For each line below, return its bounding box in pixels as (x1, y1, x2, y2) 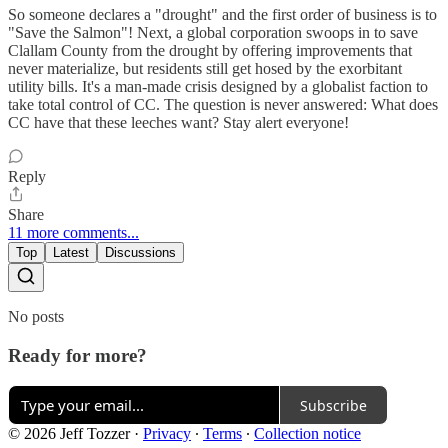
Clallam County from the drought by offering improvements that (8, 42, 412, 60)
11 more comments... (8, 224, 139, 242)
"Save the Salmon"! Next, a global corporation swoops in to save (8, 24, 418, 42)
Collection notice (254, 425, 361, 443)
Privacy (143, 425, 191, 443)
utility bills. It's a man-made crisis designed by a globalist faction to (8, 78, 428, 96)
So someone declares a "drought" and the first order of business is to (8, 6, 437, 24)
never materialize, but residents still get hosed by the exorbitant (8, 60, 402, 78)
